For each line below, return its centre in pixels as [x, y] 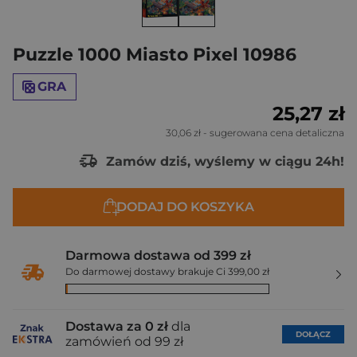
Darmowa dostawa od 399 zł [158, 255]
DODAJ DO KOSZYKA [185, 207]
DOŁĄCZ [313, 334]
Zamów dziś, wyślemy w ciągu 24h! [223, 161]
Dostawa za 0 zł [117, 326]
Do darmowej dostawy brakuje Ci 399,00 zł [167, 271]
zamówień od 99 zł [124, 341]
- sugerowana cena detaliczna [273, 133]
